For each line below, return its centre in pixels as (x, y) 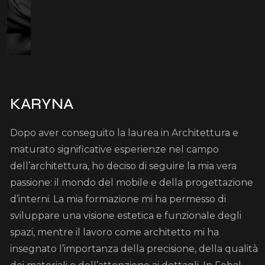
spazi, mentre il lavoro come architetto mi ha (114, 232)
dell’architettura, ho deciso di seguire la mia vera (123, 166)
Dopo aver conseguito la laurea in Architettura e (124, 132)
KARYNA (42, 104)
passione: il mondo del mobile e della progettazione (132, 182)
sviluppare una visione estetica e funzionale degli (126, 215)
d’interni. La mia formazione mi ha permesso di (118, 199)
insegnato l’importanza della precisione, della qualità (134, 248)
